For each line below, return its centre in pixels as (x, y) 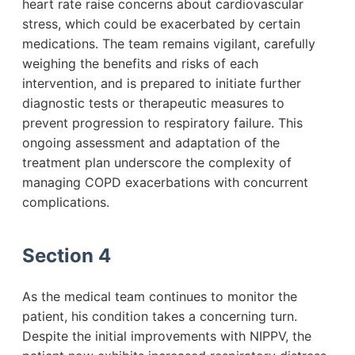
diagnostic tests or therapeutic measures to (153, 103)
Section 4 (67, 256)
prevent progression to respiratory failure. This (162, 123)
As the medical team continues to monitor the (160, 296)
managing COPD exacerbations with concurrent (165, 183)
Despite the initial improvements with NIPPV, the (167, 336)
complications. (66, 202)
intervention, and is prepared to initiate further (162, 84)
